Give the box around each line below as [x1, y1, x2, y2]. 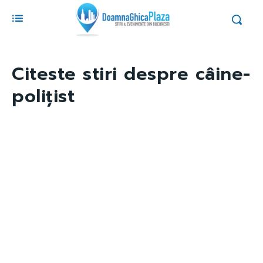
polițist [12, 82, 75, 110]
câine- [195, 60, 251, 87]
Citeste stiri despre [12, 60, 195, 87]
